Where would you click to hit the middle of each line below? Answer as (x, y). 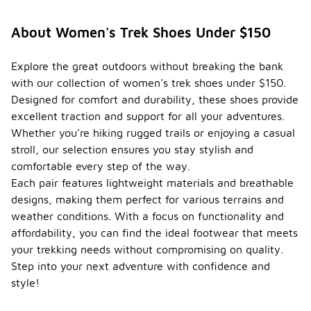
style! (25, 283)
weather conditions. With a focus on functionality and (148, 216)
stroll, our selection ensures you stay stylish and (132, 150)
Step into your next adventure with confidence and (141, 266)
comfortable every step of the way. (101, 166)
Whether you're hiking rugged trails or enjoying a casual (153, 133)
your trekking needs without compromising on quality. (147, 250)
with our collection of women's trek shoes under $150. (149, 83)
